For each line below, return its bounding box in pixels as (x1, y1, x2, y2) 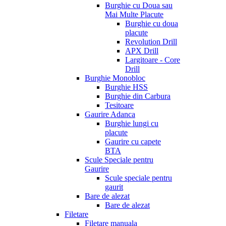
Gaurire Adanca (85, 110, 135, 119)
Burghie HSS (105, 83, 148, 91)
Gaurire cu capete (105, 137, 161, 146)
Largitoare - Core (125, 55, 180, 64)
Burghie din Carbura (105, 92, 171, 100)
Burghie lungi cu (105, 119, 158, 128)
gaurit (105, 183, 123, 191)
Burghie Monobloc (85, 74, 145, 82)
